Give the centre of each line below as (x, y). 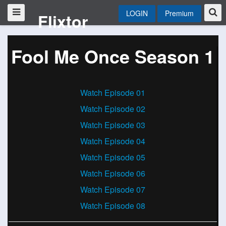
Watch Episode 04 (113, 141)
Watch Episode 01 (113, 93)
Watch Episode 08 (113, 206)
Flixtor (63, 21)
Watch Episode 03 (113, 125)
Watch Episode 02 (113, 109)
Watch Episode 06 (113, 173)
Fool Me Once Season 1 (113, 56)
